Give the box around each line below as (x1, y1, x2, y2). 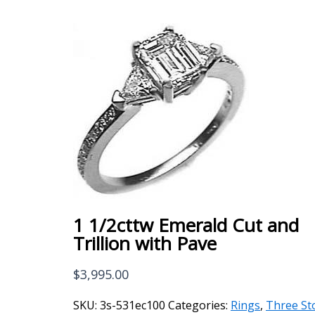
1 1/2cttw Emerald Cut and (73, 212, 299, 238)
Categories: (168, 297, 231, 314)
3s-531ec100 (100, 297, 165, 314)
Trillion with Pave (73, 231, 217, 257)
